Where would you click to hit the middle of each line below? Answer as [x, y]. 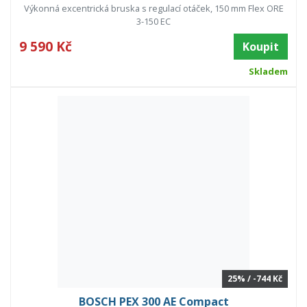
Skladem [268, 72]
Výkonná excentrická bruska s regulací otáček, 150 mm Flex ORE [153, 9]
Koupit [261, 47]
